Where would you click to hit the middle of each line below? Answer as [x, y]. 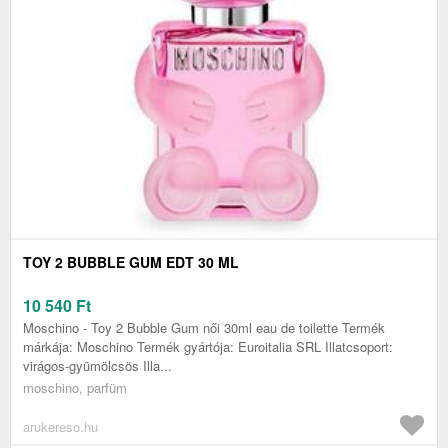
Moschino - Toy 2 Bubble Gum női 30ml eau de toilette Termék [204, 328]
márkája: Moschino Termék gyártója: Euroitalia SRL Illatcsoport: [208, 347]
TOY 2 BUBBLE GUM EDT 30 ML [131, 262]
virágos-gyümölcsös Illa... [97, 366]
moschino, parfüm [75, 388]
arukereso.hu [60, 427]
